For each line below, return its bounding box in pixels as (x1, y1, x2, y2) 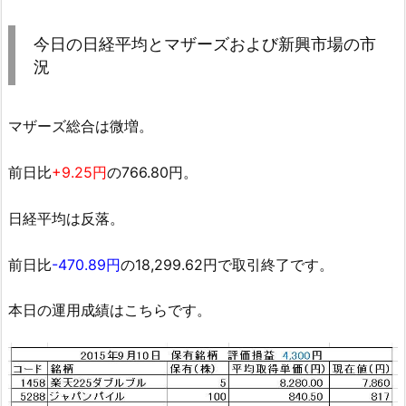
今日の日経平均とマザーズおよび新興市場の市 (34, 34, 376, 54)
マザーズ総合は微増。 (8, 117, 153, 136)
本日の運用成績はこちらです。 (8, 301, 211, 320)
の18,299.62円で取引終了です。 (121, 255, 333, 274)
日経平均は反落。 (8, 208, 124, 227)
